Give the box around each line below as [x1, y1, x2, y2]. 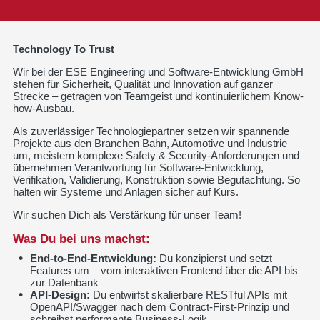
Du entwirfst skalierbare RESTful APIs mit [89, 288, 287, 301]
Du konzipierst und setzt [156, 251, 272, 264]
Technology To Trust [12, 42, 114, 55]
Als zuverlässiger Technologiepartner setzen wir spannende [12, 124, 289, 137]
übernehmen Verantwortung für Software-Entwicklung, [12, 161, 264, 174]
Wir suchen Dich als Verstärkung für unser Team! [12, 208, 241, 221]
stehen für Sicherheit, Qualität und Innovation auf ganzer [12, 77, 273, 90]
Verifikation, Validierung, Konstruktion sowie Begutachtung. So [12, 173, 300, 186]
